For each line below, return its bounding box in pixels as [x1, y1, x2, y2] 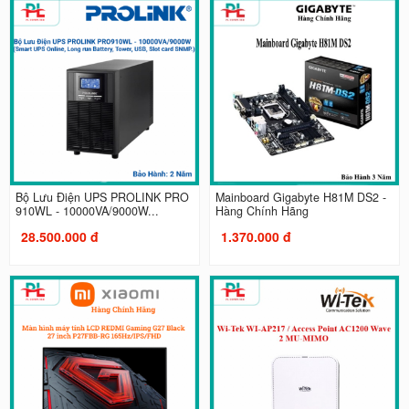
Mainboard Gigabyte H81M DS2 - [215, 188, 386, 205]
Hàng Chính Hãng [215, 202, 309, 219]
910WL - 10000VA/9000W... [15, 202, 159, 219]
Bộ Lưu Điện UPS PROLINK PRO [15, 188, 189, 205]
